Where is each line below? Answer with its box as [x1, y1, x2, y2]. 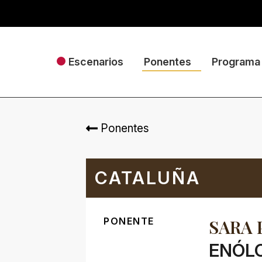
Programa [211, 56, 260, 68]
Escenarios [68, 56, 123, 68]
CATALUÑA [95, 167, 201, 188]
